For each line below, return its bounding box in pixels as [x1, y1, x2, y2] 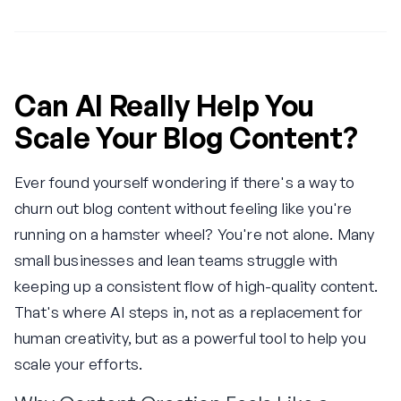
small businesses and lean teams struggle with [14, 250, 338, 269]
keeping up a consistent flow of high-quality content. [14, 276, 378, 295]
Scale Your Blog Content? [14, 120, 358, 156]
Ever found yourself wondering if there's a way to [14, 172, 355, 192]
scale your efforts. [14, 354, 143, 373]
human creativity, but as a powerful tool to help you [14, 328, 366, 347]
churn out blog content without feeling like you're [14, 198, 353, 218]
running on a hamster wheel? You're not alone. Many [14, 224, 375, 243]
